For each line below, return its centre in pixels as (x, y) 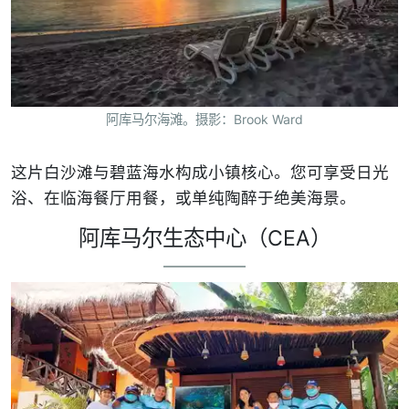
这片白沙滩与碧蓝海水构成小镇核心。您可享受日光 (200, 173)
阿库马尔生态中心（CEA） (204, 238)
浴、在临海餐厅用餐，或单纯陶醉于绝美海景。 (184, 198)
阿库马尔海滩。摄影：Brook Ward (204, 120)
